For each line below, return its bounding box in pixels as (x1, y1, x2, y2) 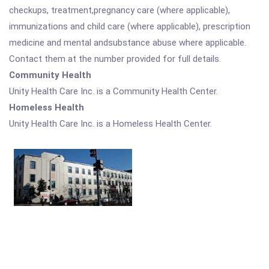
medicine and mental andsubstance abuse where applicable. (9, 37, 246, 48)
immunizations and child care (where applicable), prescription (9, 21, 250, 32)
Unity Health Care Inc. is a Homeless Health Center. (9, 118, 212, 129)
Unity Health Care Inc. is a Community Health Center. (9, 86, 218, 97)
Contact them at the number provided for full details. (9, 53, 221, 64)
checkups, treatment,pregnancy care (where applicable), (9, 5, 230, 16)
